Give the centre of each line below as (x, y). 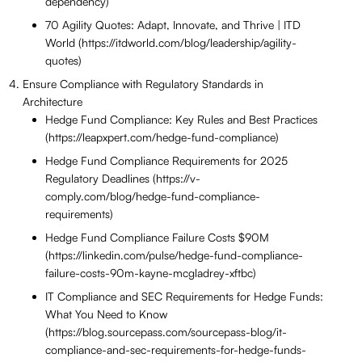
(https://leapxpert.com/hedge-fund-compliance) (162, 137)
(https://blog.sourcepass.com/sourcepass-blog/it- (166, 332)
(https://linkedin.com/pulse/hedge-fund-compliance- (174, 255)
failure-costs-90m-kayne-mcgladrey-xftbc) (151, 273)
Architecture (53, 102)
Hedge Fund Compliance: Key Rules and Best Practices (181, 120)
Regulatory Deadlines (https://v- (123, 179)
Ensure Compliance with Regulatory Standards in (143, 84)
